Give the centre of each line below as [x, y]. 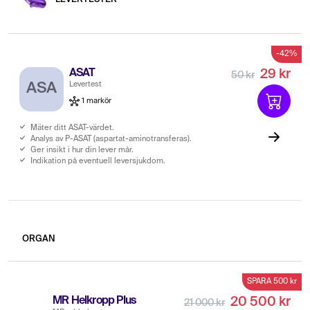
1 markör [95, 101]
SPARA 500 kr [272, 281]
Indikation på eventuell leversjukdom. [98, 161]
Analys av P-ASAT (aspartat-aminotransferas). [111, 139]
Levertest [85, 84]
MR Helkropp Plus [94, 301]
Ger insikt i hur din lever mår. [82, 150]
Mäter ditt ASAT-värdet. [72, 128]
